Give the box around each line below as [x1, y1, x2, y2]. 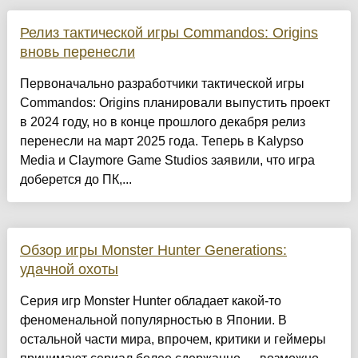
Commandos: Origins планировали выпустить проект [19, 96, 330, 110]
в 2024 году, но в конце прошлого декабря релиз [19, 115, 305, 129]
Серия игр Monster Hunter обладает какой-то [19, 294, 281, 308]
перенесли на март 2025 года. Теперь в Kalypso [19, 134, 304, 149]
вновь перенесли [19, 44, 135, 61]
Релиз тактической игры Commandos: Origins [19, 25, 318, 42]
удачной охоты [19, 261, 118, 278]
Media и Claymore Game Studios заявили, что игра [19, 153, 315, 168]
